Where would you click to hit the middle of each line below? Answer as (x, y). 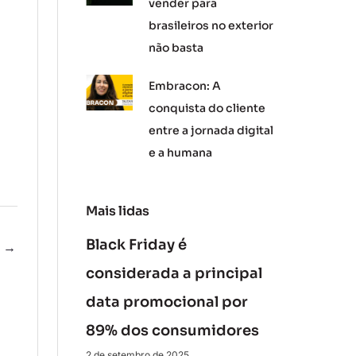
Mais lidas (117, 211)
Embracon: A (185, 86)
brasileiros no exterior (211, 25)
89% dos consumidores (172, 331)
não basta (176, 48)
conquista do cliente (207, 108)
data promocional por (166, 302)
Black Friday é (136, 245)
